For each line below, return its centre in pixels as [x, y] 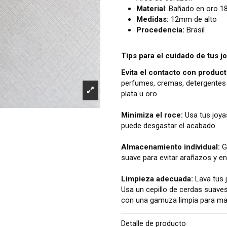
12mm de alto [195, 20]
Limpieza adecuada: [157, 179]
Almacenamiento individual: [171, 147]
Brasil [197, 30]
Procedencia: [161, 30]
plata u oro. [140, 94]
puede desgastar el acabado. [169, 126]
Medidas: [154, 20]
